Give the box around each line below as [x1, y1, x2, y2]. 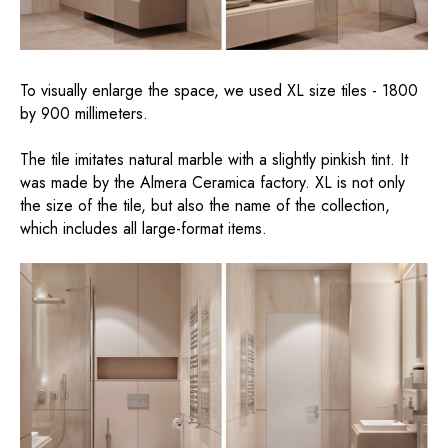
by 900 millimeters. [20, 102, 148, 126]
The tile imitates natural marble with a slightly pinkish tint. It [20, 148, 408, 172]
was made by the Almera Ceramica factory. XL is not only [20, 171, 405, 195]
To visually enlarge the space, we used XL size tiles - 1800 [20, 79, 418, 103]
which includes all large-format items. [20, 217, 267, 241]
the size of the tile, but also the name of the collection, [20, 194, 390, 218]
